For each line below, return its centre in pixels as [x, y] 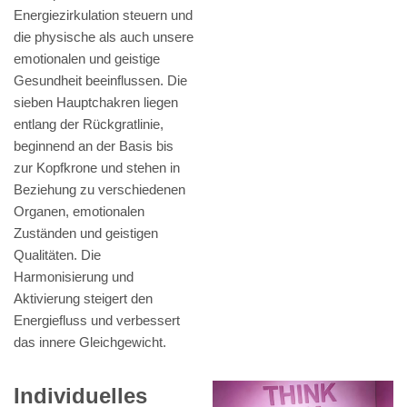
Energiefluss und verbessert [97, 321]
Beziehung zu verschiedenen [99, 190]
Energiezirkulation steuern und [103, 15]
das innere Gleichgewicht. [90, 342]
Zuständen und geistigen [86, 233]
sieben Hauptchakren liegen [96, 103]
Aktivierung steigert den [83, 299]
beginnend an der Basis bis [94, 146]
